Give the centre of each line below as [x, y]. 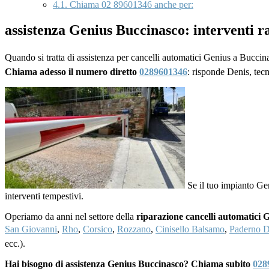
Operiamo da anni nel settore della [71, 216]
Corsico [98, 229]
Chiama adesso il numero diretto [72, 71]
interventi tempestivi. [44, 196]
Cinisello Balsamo [190, 229]
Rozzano [134, 229]
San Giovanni [31, 229]
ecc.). [15, 243]
